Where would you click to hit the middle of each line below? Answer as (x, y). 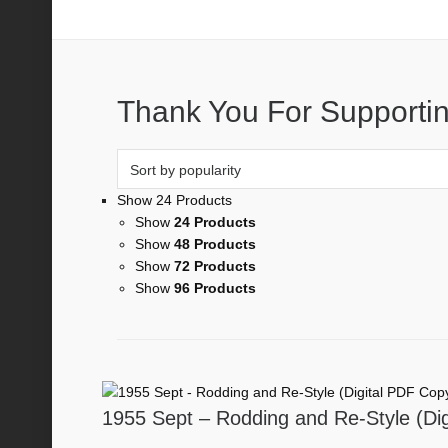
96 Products (215, 288)
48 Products (215, 244)
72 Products (215, 266)
